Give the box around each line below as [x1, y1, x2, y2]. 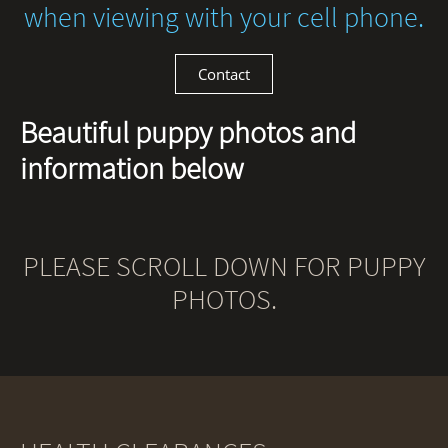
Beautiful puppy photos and [20, 113, 356, 151]
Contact [198, 64, 250, 84]
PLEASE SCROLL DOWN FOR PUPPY [22, 248, 426, 284]
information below [20, 149, 250, 187]
